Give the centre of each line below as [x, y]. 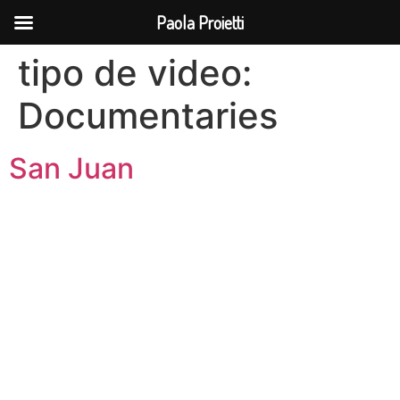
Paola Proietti [200, 22]
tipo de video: [135, 73]
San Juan [71, 168]
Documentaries [148, 116]
